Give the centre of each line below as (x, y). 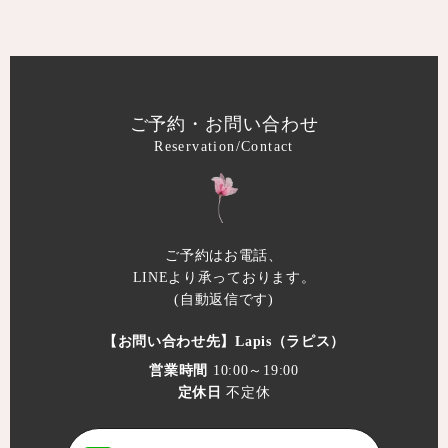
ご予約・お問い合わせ (224, 124)
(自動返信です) (224, 299)
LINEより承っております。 (224, 277)
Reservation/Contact (224, 147)
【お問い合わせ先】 (169, 341)
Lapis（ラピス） (290, 341)
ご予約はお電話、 (224, 255)
